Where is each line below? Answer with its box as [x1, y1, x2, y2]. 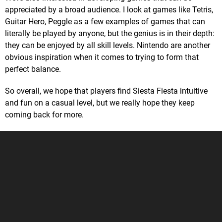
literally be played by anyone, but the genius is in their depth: [5, 28, 215, 38]
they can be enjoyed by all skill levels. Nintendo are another [5, 40, 210, 50]
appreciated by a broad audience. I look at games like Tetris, [5, 4, 213, 14]
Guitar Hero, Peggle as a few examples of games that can [5, 16, 205, 26]
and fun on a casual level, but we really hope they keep [5, 98, 195, 108]
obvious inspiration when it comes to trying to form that [5, 52, 199, 62]
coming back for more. [5, 110, 84, 119]
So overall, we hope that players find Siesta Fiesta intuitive [5, 86, 208, 96]
